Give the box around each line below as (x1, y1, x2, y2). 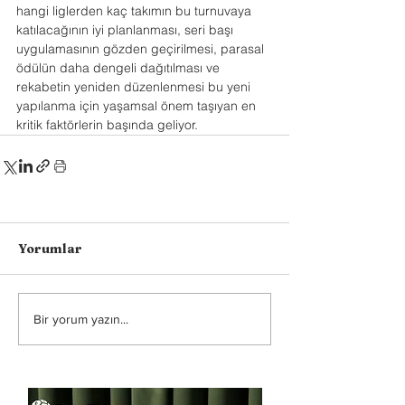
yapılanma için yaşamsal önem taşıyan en (16, 98, 259, 114)
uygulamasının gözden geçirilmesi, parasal (16, 41, 268, 57)
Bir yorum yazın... (33, 311, 128, 326)
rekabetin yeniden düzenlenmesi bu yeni (16, 79, 254, 95)
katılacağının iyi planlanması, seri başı (16, 22, 237, 38)
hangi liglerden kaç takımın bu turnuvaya (16, 3, 255, 19)
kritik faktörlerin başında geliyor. (16, 117, 198, 133)
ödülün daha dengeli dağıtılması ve (16, 60, 223, 76)
